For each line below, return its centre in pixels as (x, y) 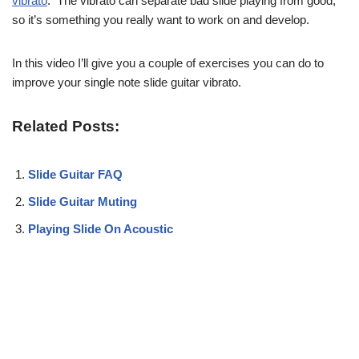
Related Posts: (66, 126)
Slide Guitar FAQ (75, 174)
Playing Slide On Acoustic (101, 228)
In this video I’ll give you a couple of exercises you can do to (168, 63)
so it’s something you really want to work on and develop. (161, 19)
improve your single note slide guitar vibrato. (127, 82)
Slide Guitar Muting (83, 201)
